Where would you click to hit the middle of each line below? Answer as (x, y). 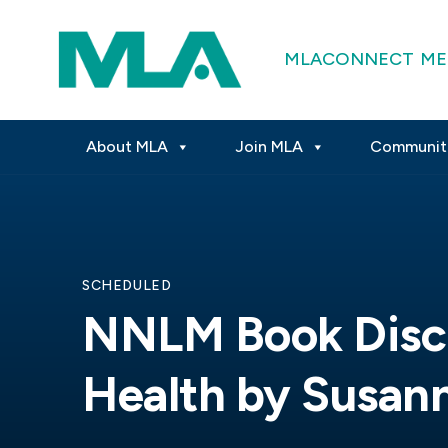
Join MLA (268, 146)
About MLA (126, 146)
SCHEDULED (127, 285)
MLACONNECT (348, 58)
